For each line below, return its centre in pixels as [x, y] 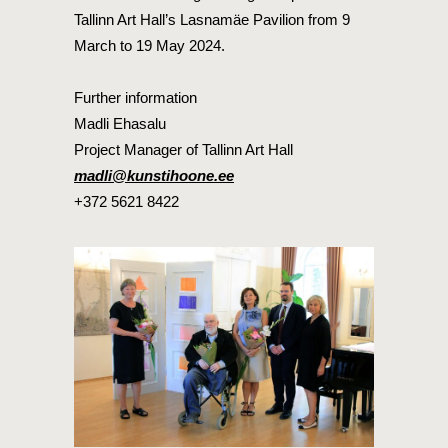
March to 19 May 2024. [149, 45]
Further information [135, 97]
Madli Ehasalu [120, 123]
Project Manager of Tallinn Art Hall [183, 149]
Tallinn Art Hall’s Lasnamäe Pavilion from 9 [212, 19]
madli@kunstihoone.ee [154, 175]
